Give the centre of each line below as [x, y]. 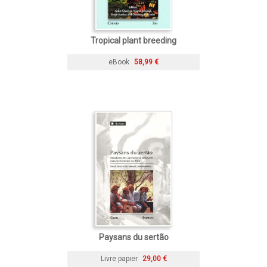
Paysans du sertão [133, 237]
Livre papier [119, 259]
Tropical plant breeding [133, 41]
